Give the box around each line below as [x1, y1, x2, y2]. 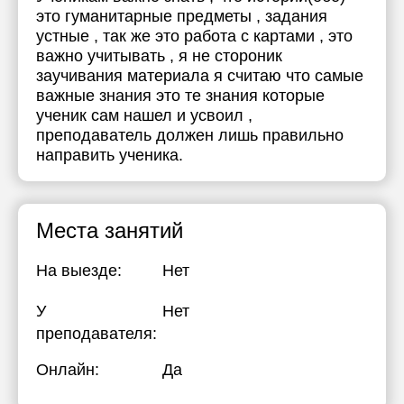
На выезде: [36, 262, 122, 280]
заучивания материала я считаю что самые [36, 67, 363, 85]
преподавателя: [36, 325, 157, 343]
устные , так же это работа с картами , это [36, 27, 353, 45]
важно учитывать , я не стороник [36, 47, 282, 65]
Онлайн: [36, 361, 99, 379]
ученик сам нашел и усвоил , [36, 106, 252, 124]
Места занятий [36, 218, 183, 243]
